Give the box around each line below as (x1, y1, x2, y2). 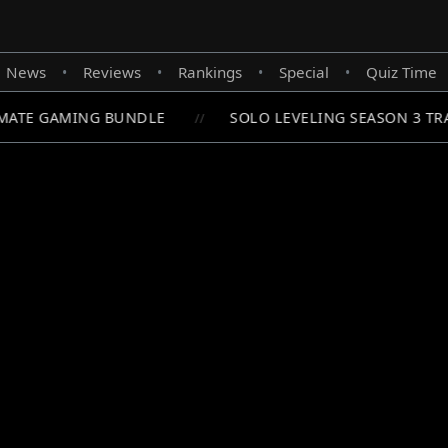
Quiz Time (365, 62, 437, 82)
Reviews (82, 62, 141, 82)
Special (278, 62, 329, 82)
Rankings (177, 62, 242, 82)
